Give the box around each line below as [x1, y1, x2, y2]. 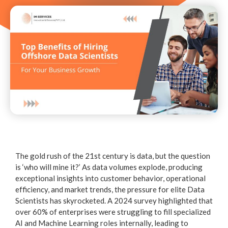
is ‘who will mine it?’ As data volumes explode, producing [15, 162, 203, 172]
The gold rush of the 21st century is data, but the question [15, 151, 210, 160]
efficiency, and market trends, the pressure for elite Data [15, 184, 205, 194]
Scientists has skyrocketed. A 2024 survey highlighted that [15, 195, 213, 205]
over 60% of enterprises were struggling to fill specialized [15, 207, 211, 216]
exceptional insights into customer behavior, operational [15, 173, 206, 183]
